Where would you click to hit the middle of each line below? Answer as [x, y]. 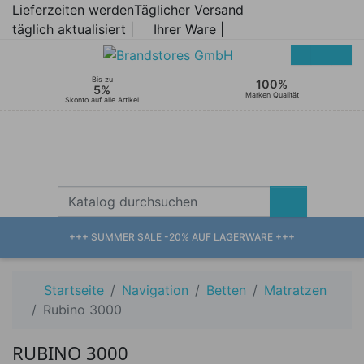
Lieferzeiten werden [73, 10]
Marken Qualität [272, 95]
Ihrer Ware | [189, 29]
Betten [226, 290]
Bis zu [102, 79]
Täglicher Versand [189, 10]
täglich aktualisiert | [73, 29]
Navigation [155, 290]
